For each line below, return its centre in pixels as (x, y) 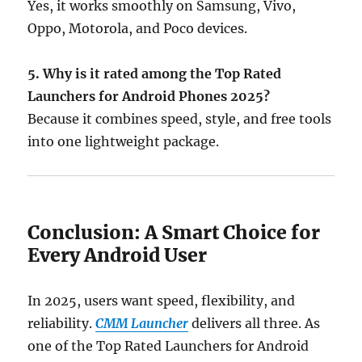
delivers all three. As (255, 323)
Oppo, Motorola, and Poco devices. (138, 28)
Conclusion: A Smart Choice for (174, 232)
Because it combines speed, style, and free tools (180, 118)
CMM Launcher (142, 323)
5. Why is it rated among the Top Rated (155, 73)
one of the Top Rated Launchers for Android (168, 345)
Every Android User (118, 255)
